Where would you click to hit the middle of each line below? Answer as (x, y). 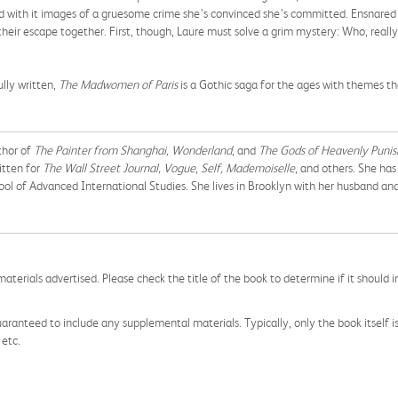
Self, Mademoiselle (248, 168)
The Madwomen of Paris (118, 84)
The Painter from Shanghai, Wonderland (133, 150)
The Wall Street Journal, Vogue (119, 168)
